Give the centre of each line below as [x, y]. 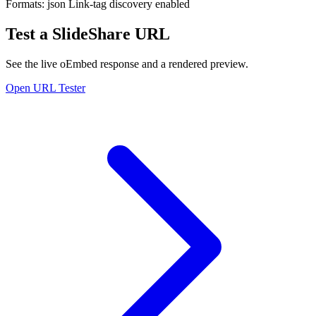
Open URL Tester [45, 87]
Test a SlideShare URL [88, 34]
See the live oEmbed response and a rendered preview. [127, 63]
